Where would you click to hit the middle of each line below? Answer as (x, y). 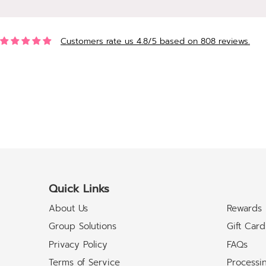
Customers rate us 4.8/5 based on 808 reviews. (155, 41)
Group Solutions (83, 227)
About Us (68, 209)
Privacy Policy (78, 244)
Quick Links (79, 189)
